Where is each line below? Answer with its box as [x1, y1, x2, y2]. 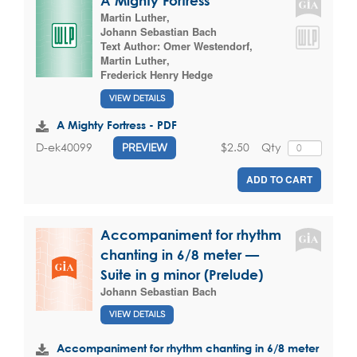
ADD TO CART [246, 171, 312, 186]
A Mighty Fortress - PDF [57, 117, 177, 131]
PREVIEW [122, 140, 167, 154]
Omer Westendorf [163, 38, 249, 54]
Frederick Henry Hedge [100, 67, 213, 83]
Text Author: [100, 38, 163, 54]
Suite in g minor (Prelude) [100, 266, 263, 282]
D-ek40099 [36, 139, 92, 155]
